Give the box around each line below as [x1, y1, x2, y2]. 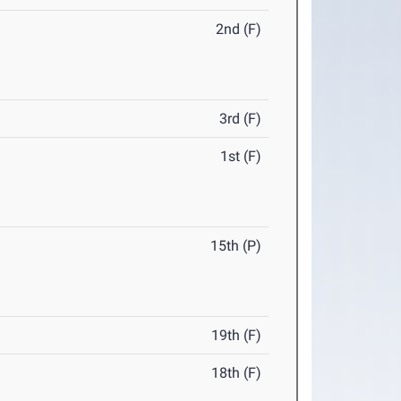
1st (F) [220, 148, 262, 166]
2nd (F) [216, 21, 262, 38]
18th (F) [211, 364, 262, 382]
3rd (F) [219, 110, 262, 128]
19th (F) [211, 327, 262, 345]
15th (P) [210, 237, 262, 255]
